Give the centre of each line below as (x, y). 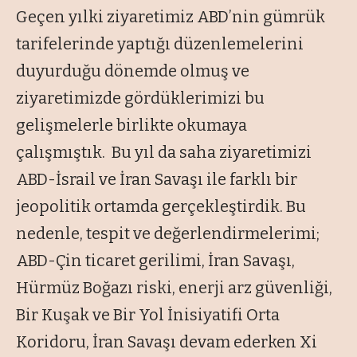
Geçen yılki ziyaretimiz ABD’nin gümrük (171, 16)
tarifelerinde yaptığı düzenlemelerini (160, 43)
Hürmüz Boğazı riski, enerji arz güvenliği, (174, 287)
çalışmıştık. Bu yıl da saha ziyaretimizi (164, 152)
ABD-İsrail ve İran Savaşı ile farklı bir (157, 179)
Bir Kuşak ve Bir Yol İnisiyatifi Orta (148, 314)
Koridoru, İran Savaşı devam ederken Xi (167, 341)
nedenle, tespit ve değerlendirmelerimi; (168, 233)
